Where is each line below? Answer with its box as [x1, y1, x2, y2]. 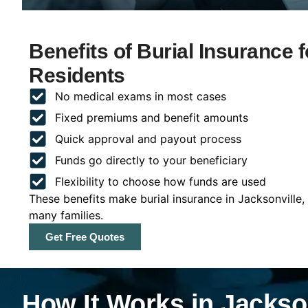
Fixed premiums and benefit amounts [54, 110, 248, 124]
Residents [29, 63, 125, 87]
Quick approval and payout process [54, 131, 241, 146]
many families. [29, 208, 103, 222]
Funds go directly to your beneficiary [54, 153, 247, 167]
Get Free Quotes [45, 230, 124, 243]
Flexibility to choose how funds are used [54, 174, 266, 188]
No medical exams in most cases [54, 89, 226, 103]
